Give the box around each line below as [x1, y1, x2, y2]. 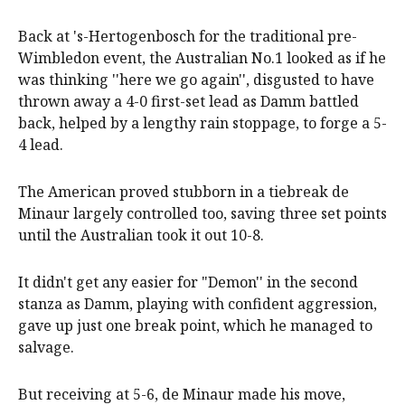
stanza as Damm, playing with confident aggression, [18, 294, 377, 315]
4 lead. [18, 135, 63, 155]
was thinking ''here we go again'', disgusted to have [18, 70, 374, 90]
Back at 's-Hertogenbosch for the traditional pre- [18, 26, 357, 47]
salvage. [18, 337, 74, 358]
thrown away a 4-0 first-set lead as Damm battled [18, 91, 359, 112]
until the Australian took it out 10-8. [18, 225, 264, 246]
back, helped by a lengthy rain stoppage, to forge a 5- [18, 113, 387, 134]
